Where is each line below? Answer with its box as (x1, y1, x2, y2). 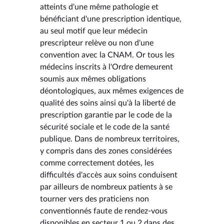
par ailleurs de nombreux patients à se (40, 182, 172, 191)
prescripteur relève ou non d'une (40, 38, 153, 47)
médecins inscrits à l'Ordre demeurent (40, 62, 173, 71)
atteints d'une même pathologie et (40, 2, 158, 11)
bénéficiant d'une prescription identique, (40, 14, 181, 23)
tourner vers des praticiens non (40, 194, 149, 203)
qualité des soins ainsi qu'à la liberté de (40, 98, 175, 107)
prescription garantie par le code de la (40, 110, 172, 119)
